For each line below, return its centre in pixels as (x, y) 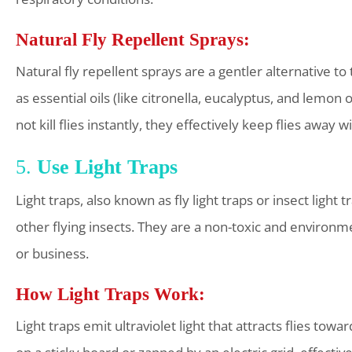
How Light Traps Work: (110, 294)
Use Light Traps (107, 167)
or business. (52, 253)
